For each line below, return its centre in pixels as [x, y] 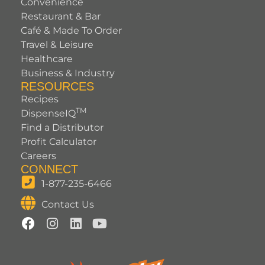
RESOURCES [57, 87]
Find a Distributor [62, 128]
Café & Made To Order [71, 31]
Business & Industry [68, 73]
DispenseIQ [48, 114]
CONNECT [49, 169]
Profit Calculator [59, 142]
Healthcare [47, 59]
